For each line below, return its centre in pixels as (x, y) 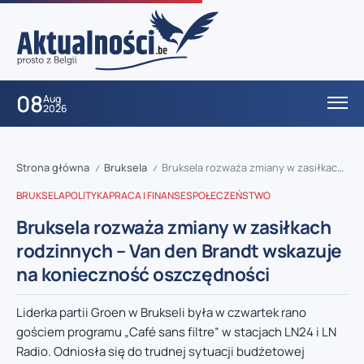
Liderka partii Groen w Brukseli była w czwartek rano (161, 313)
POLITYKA (87, 196)
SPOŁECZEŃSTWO (228, 196)
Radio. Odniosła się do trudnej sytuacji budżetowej (160, 352)
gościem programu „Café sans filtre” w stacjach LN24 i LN (176, 332)
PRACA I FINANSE (147, 196)
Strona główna (53, 168)
